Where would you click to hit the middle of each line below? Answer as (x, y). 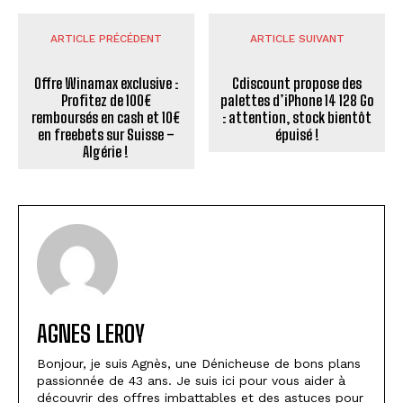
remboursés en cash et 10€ (106, 117)
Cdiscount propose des (297, 83)
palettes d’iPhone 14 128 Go (297, 100)
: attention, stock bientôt (297, 117)
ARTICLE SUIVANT (297, 38)
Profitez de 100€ (106, 100)
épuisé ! (297, 134)
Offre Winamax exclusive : (106, 83)
